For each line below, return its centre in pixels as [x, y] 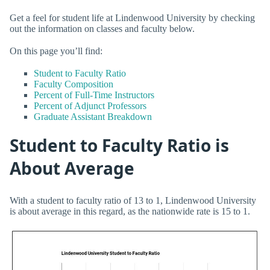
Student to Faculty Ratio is [119, 146]
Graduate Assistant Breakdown [93, 116]
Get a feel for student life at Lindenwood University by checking [132, 17]
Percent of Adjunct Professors [90, 105]
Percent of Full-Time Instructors [94, 95]
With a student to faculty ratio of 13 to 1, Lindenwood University [133, 200]
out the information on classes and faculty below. [102, 28]
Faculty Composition [74, 84]
